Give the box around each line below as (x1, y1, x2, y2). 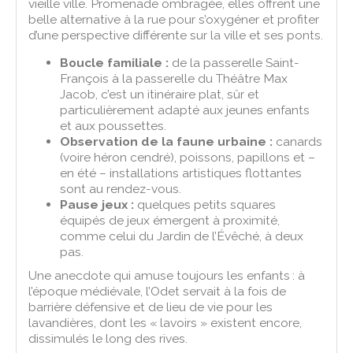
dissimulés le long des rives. (28, 330, 188, 346)
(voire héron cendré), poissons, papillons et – (60, 149, 316, 165)
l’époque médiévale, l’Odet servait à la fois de (28, 283, 287, 299)
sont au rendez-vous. (60, 180, 182, 196)
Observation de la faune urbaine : (60, 133, 273, 149)
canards (273, 133, 323, 149)
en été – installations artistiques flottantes (60, 165, 303, 180)
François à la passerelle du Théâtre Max (60, 70, 288, 86)
